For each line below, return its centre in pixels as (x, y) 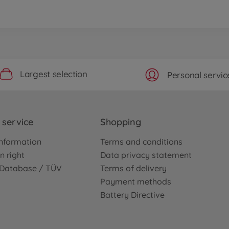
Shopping (121, 122)
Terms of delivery (133, 168)
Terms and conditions (141, 141)
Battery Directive (132, 194)
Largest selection (54, 74)
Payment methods (136, 181)
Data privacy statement (146, 155)
